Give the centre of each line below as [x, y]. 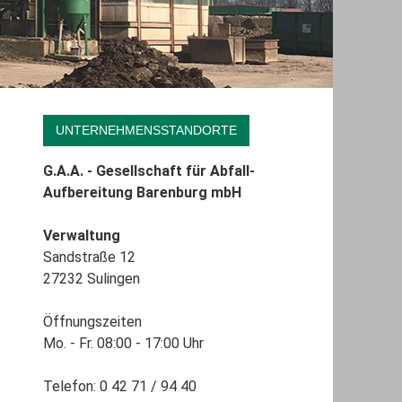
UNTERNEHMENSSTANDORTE [146, 131]
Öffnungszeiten [92, 322]
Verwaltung [81, 236]
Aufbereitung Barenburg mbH [142, 193]
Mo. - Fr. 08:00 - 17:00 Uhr [123, 344]
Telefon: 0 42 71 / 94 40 [119, 387]
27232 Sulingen [91, 279]
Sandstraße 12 [89, 258]
